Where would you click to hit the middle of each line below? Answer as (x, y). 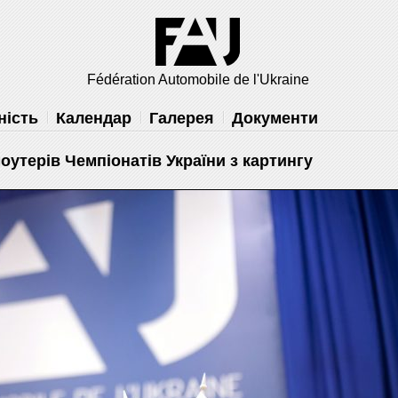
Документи (275, 118)
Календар (94, 118)
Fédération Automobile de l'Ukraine (198, 80)
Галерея (182, 118)
